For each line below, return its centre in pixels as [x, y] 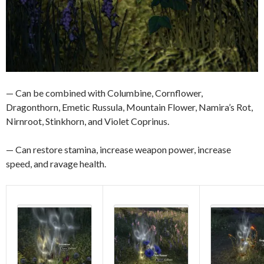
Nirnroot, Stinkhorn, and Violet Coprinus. [88, 121]
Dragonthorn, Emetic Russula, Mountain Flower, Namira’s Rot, [129, 107]
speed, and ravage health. [56, 163]
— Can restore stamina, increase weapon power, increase [118, 149]
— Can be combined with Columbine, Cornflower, [104, 93]
